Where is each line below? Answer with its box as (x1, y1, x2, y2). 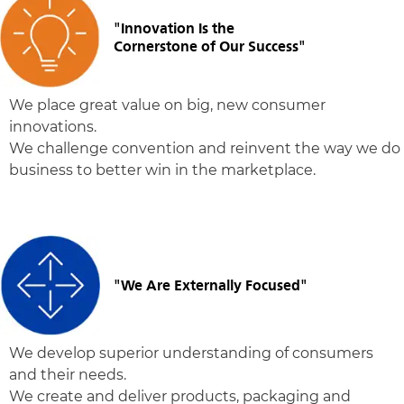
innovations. (9, 118, 96, 135)
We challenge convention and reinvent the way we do (9, 140, 400, 157)
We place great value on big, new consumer (9, 96, 326, 114)
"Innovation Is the (114, 19, 234, 37)
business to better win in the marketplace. (9, 161, 316, 179)
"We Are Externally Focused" (114, 276, 308, 294)
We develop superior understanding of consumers (9, 344, 373, 362)
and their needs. (9, 366, 126, 383)
